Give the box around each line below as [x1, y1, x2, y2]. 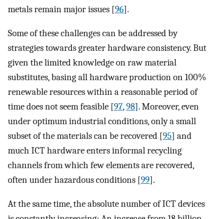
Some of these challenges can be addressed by [8, 28, 177, 39]
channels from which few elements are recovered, [8, 160, 194, 171]
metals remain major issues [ [8, 4, 115, 15]
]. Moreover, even [135, 101, 199, 112]
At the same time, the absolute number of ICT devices [8, 198, 205, 209]
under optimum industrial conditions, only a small [8, 116, 196, 127]
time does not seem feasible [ [8, 101, 114, 112]
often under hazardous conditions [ [8, 175, 141, 186]
